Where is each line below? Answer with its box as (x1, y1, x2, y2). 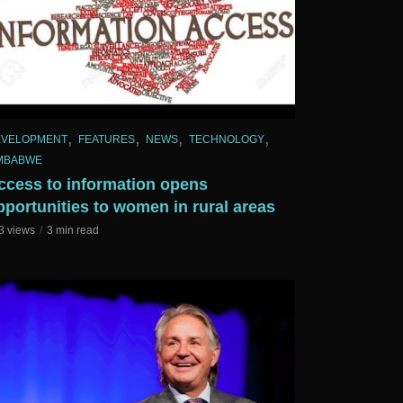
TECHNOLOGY (189, 132, 264, 146)
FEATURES (78, 132, 135, 146)
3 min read (47, 224, 99, 237)
